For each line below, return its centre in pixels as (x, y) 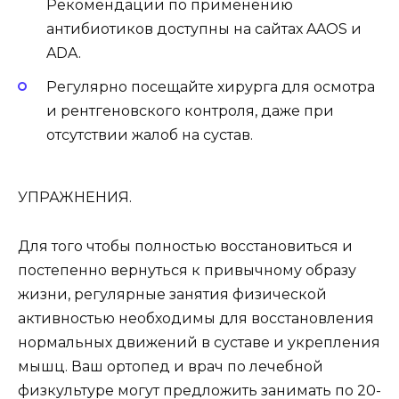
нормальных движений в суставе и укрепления (199, 342)
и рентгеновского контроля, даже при (190, 111)
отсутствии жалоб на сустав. (150, 135)
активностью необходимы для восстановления (196, 318)
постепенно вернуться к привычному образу (187, 270)
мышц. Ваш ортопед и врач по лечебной (171, 366)
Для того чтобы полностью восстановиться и (185, 246)
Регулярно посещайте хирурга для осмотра (211, 87)
